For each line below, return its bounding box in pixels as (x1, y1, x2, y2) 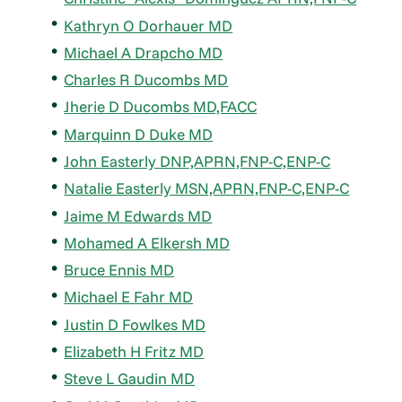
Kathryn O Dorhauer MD (64, 15, 233, 35)
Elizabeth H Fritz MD (64, 342, 205, 362)
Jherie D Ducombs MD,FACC (64, 97, 258, 117)
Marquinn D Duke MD (64, 124, 214, 144)
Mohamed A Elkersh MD (64, 232, 231, 252)
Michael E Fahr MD (64, 287, 194, 307)
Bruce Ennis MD (64, 260, 175, 280)
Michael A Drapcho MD (64, 42, 223, 62)
